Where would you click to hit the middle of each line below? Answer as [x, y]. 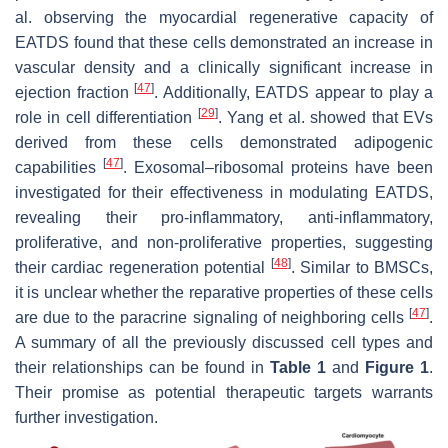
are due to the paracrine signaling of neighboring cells [212, 317]
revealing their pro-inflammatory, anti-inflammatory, [224, 217]
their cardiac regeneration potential [143, 267]
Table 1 [298, 367]
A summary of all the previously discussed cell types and [224, 342]
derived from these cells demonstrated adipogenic [224, 142]
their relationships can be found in [142, 367]
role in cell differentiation [106, 117]
